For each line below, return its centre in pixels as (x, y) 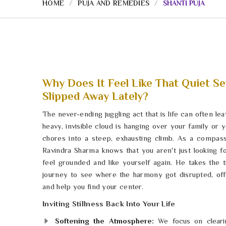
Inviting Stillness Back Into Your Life (109, 204)
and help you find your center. (93, 187)
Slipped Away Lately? (95, 96)
